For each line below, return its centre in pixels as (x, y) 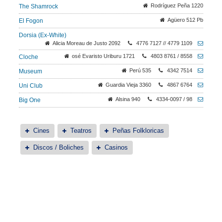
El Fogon (31, 21)
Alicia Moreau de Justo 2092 (86, 43)
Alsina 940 (128, 99)
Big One (30, 100)
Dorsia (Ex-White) (43, 35)
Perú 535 (140, 70)
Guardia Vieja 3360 (128, 85)
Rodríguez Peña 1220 (177, 5)
